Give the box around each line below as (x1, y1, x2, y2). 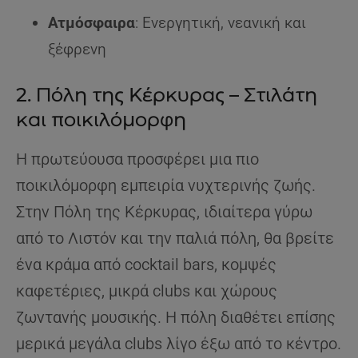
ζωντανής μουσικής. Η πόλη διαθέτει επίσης (16, 308, 336, 328)
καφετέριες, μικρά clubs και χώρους (16, 281, 277, 301)
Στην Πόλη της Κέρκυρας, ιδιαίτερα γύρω (16, 202, 312, 222)
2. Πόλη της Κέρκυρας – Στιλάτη (16, 83, 317, 107)
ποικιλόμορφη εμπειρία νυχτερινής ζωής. (16, 176, 316, 196)
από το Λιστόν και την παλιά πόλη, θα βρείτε (16, 229, 334, 249)
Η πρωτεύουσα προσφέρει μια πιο (16, 149, 259, 169)
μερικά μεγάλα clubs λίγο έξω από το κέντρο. (16, 334, 341, 354)
